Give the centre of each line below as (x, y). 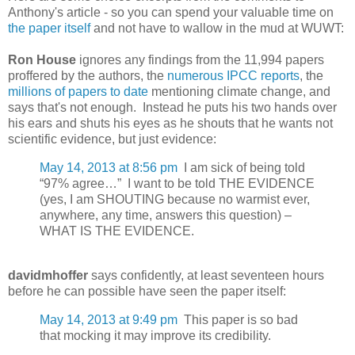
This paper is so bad (238, 319)
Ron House (42, 60)
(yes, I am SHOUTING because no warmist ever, (175, 200)
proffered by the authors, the (88, 76)
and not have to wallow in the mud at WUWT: (217, 29)
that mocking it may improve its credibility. (155, 335)
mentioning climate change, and (239, 92)
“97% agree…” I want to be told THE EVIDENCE (177, 184)
